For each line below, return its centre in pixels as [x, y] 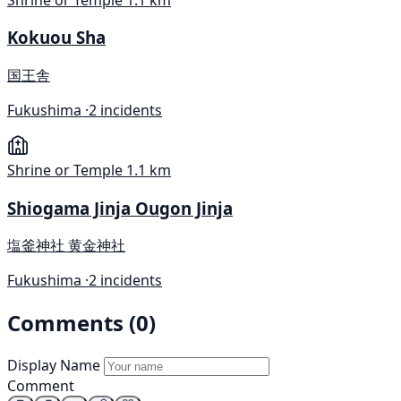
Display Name [54, 366]
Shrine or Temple [65, 170]
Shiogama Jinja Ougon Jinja [120, 208]
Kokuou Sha [56, 38]
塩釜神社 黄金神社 [66, 246]
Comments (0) [81, 323]
